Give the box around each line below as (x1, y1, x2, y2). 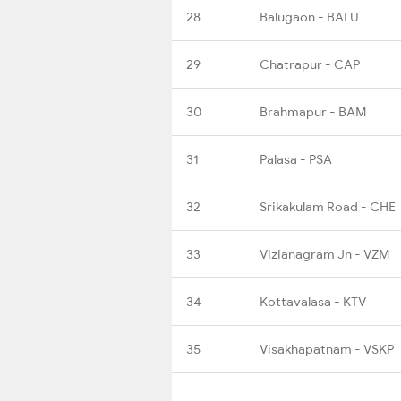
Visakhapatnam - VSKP (260, 340, 394, 357)
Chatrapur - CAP (260, 55, 360, 73)
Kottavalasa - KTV (260, 293, 366, 310)
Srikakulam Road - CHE (260, 198, 396, 215)
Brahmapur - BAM (260, 103, 366, 120)
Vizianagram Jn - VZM (260, 245, 389, 262)
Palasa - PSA (260, 150, 332, 167)
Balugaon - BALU (260, 8, 358, 25)
